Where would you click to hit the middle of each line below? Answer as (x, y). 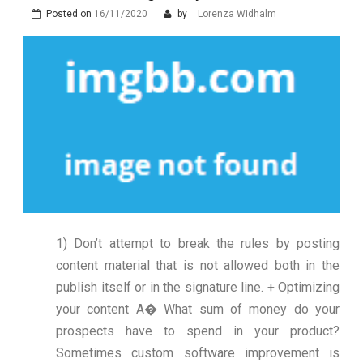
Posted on (70, 13)
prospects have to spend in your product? (198, 331)
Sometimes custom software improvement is (198, 353)
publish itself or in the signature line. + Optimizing (198, 288)
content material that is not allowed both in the (198, 266)
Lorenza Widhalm (237, 13)
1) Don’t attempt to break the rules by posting (198, 244)
